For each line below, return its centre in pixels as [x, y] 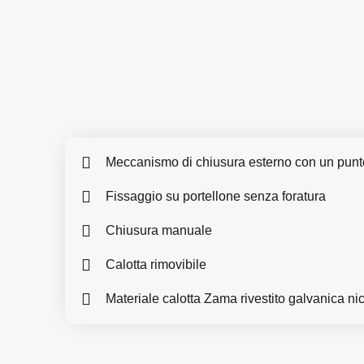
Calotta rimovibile [156, 264]
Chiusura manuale [159, 230]
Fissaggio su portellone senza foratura [216, 196]
